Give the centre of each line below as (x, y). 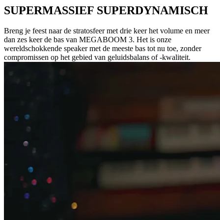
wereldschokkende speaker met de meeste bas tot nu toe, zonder (103, 49)
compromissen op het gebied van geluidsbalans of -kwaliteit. (97, 57)
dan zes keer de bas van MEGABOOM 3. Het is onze (88, 40)
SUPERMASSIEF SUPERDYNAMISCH (106, 10)
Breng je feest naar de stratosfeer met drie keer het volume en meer (107, 31)
